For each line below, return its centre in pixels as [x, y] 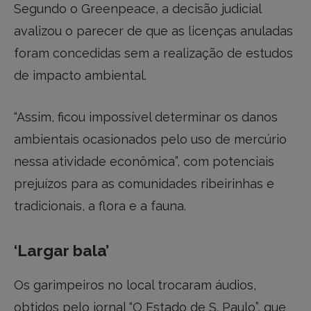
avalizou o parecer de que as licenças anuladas [153, 31]
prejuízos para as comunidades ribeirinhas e [144, 183]
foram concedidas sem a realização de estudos [153, 53]
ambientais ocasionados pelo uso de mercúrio [150, 139]
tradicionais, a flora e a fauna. [100, 205]
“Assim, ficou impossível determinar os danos [146, 117]
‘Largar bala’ [61, 251]
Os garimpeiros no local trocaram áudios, [135, 285]
